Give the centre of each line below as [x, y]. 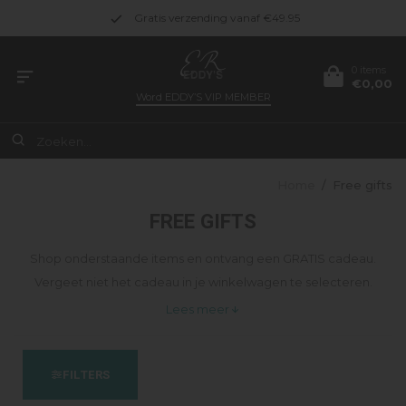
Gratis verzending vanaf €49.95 [217, 18]
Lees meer [197, 309]
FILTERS [86, 374]
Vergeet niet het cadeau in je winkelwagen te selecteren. [203, 282]
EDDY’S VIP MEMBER [217, 97]
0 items [369, 69]
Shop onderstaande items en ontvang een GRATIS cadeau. [203, 258]
